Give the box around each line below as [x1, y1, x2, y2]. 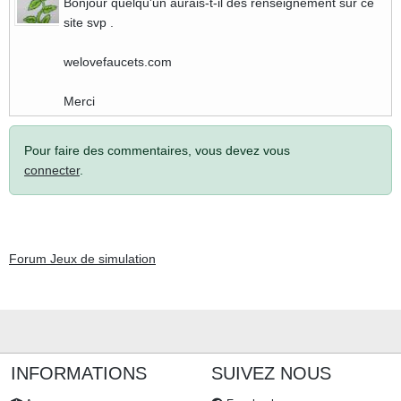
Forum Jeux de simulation [9, 252, 156, 266]
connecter [24, 163, 80, 177]
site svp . [64, 15, 114, 30]
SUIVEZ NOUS [211, 363, 331, 383]
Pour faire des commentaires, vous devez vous [24, 143, 290, 158]
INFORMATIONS [11, 363, 147, 383]
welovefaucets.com [64, 55, 172, 69]
